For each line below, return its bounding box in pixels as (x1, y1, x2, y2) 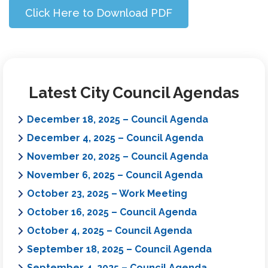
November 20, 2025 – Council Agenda (27, 150, 208, 162)
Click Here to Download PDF (25, 6, 172, 19)
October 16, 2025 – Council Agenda (27, 206, 197, 218)
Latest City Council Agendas (29, 83, 239, 102)
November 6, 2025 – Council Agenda (27, 169, 203, 181)
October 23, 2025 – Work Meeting (27, 187, 187, 199)
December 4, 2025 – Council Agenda (27, 132, 203, 144)
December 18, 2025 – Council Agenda (27, 113, 208, 125)
